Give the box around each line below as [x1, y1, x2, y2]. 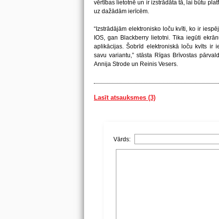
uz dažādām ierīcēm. [94, 8, 149, 15]
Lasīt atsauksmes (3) [94, 94, 155, 101]
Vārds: [113, 136, 132, 143]
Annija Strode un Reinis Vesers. [94, 61, 178, 67]
